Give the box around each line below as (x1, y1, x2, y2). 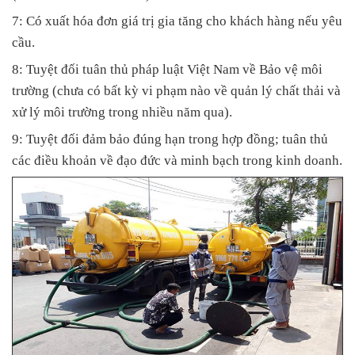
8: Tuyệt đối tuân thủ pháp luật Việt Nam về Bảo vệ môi (12, 62, 323, 78)
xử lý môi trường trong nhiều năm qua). (12, 105, 232, 120)
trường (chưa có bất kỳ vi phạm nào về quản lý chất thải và (12, 83, 341, 99)
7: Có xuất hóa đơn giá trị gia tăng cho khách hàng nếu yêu (12, 13, 342, 29)
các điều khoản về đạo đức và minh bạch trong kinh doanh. (12, 153, 342, 169)
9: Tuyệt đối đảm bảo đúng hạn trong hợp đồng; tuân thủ (12, 132, 328, 147)
